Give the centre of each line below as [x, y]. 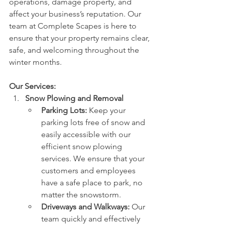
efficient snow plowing [83, 147]
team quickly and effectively [92, 219]
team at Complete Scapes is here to [74, 26]
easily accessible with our [87, 135]
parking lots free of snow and [94, 123]
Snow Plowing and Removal [74, 98]
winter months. [35, 62]
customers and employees [89, 171]
